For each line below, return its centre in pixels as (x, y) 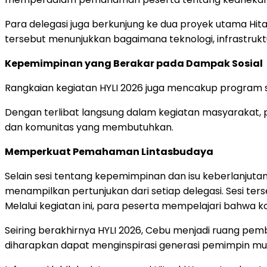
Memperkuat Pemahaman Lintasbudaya (109, 151)
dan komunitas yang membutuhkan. (89, 127)
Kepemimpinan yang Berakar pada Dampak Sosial (134, 63)
